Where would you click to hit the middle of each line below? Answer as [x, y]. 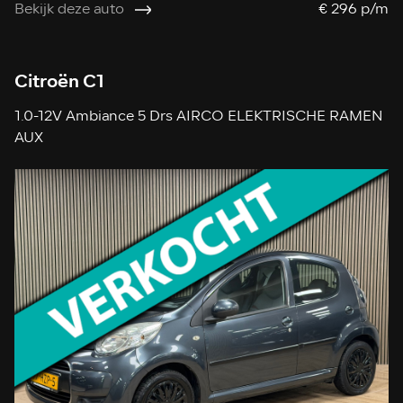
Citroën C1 [59, 82]
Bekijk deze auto [70, 10]
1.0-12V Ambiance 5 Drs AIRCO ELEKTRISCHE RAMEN [199, 117]
